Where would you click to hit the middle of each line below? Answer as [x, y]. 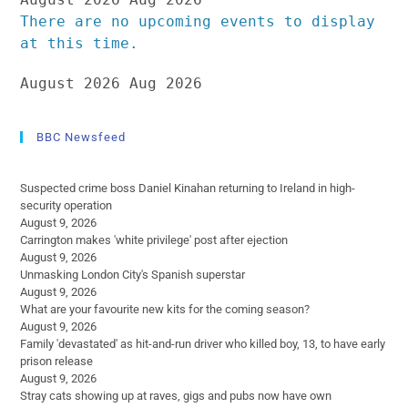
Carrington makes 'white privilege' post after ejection [154, 240]
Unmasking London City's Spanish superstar [133, 274]
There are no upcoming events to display [198, 21]
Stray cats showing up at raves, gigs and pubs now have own [176, 395]
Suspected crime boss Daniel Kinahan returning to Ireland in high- [188, 188]
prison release [57, 361]
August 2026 [71, 83]
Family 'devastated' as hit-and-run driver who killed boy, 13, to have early [203, 343]
